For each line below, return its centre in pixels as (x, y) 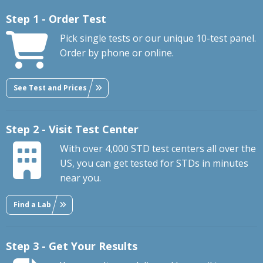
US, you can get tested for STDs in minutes (154, 163)
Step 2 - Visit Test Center (72, 129)
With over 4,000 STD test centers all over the (158, 149)
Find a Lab (32, 204)
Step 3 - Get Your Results (72, 246)
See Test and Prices (50, 87)
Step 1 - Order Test (56, 19)
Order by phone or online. (117, 53)
